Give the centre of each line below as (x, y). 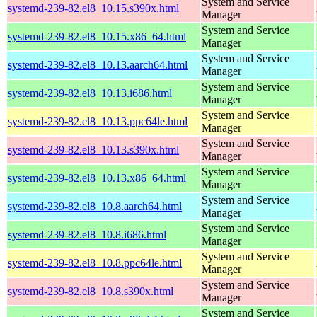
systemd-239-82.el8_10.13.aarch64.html (98, 64)
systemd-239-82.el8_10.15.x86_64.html (97, 36)
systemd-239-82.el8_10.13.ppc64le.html (98, 121)
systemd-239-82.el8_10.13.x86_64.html (97, 178)
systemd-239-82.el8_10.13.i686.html (90, 93)
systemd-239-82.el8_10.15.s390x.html (93, 8)
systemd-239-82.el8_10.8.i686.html (87, 234)
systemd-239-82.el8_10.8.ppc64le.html (95, 263)
